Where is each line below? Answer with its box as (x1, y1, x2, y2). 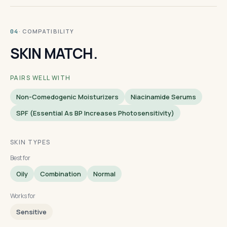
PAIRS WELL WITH (10, 73, 71, 82)
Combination (40, 169, 81, 178)
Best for (10, 154, 30, 162)
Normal (93, 169, 116, 178)
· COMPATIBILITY (18, 27, 74, 35)
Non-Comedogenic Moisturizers (16, 92, 119, 101)
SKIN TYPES (10, 138, 51, 146)
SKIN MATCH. (10, 44, 97, 63)
